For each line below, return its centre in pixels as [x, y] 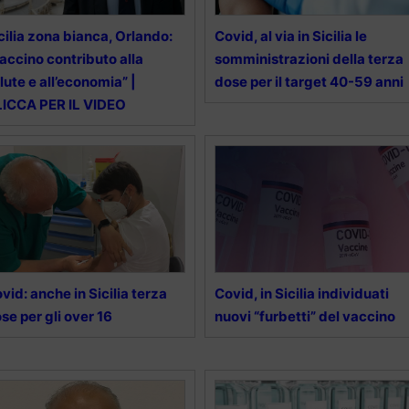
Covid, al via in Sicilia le [290, 37]
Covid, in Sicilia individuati [301, 294]
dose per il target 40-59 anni [310, 82]
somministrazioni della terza [309, 59]
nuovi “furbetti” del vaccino [304, 317]
